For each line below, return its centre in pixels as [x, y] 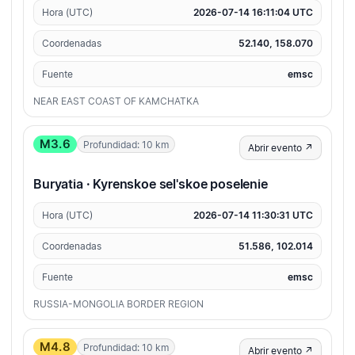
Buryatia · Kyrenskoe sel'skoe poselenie [151, 184]
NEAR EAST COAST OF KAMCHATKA [116, 101]
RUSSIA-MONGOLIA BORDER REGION [118, 304]
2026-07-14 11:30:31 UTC [253, 216]
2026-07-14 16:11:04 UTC [253, 13]
